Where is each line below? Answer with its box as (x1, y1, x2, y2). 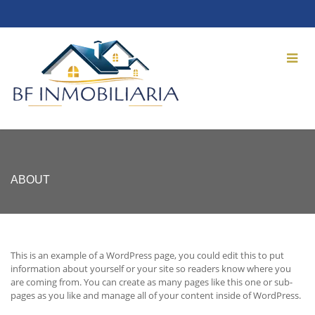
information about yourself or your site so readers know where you (11, 262, 291, 275)
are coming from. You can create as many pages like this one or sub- (11, 276, 292, 288)
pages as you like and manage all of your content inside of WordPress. (11, 289, 301, 302)
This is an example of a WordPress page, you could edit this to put (11, 249, 284, 262)
